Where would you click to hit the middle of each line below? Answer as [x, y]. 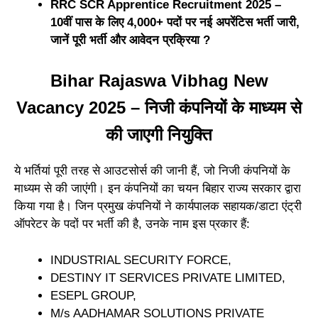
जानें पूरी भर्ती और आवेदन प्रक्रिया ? [130, 40]
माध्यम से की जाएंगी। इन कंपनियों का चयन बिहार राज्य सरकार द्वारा [158, 189]
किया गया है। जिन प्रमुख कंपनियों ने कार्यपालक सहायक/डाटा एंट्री [158, 207]
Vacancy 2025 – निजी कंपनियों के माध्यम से [159, 108]
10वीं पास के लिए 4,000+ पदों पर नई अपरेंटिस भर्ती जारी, [175, 22]
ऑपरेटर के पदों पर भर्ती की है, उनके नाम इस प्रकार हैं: [132, 224]
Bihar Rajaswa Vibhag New [159, 81]
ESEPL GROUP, [93, 295]
